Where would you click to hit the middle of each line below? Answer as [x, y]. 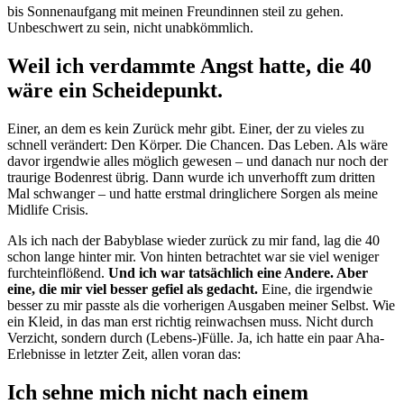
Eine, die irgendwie [315, 289]
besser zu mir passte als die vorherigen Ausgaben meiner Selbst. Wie [201, 306]
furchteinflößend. [58, 273]
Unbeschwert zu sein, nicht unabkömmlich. [130, 28]
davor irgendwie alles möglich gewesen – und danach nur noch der [197, 161]
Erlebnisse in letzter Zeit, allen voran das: [124, 354]
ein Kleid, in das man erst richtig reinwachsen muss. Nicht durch [190, 322]
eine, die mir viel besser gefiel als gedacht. [133, 289]
